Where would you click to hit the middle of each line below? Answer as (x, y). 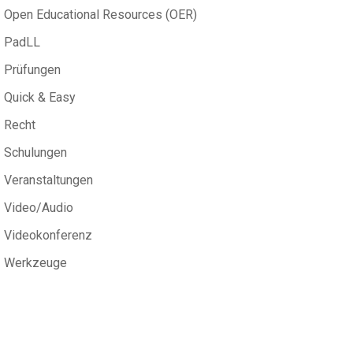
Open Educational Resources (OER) (100, 15)
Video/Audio (39, 208)
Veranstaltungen (48, 180)
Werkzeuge (35, 263)
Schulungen (35, 153)
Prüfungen (32, 70)
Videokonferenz (48, 236)
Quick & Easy (40, 98)
